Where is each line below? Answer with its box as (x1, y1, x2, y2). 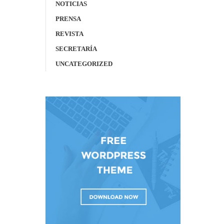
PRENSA (55, 15, 81, 22)
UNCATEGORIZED (55, 60, 112, 67)
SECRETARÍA (55, 45, 97, 52)
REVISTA (55, 30, 83, 37)
